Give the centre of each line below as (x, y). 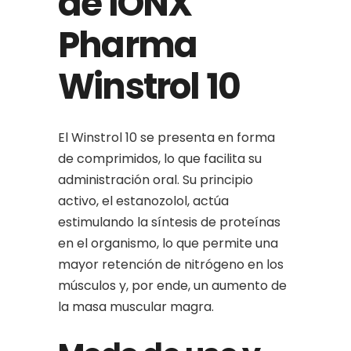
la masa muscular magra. (136, 307)
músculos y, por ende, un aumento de (172, 286)
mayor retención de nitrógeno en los (171, 264)
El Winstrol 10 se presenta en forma (166, 138)
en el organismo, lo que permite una (168, 243)
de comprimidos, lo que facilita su (160, 159)
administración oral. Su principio (156, 180)
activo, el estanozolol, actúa (143, 201)
